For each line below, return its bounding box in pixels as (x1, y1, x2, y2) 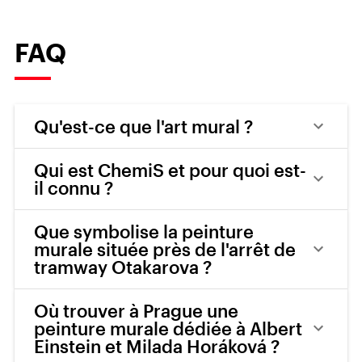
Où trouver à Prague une (34, 300, 238, 322)
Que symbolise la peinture (34, 221, 254, 242)
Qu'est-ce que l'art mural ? (34, 116, 253, 137)
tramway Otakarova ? (34, 256, 212, 278)
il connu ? (34, 177, 113, 199)
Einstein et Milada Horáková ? (34, 335, 280, 357)
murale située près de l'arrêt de (34, 238, 296, 260)
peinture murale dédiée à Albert (34, 318, 302, 339)
